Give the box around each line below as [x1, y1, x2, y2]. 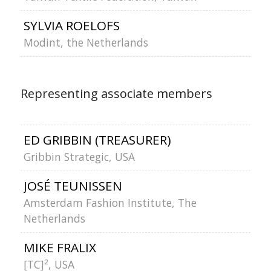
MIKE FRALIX [23, 239, 96, 256]
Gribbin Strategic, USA [23, 149, 135, 164]
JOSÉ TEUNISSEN [23, 177, 122, 194]
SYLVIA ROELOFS [23, 17, 120, 34]
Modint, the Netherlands [23, 35, 148, 50]
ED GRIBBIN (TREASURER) [23, 131, 171, 148]
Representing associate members [20, 85, 212, 102]
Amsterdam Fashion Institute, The [23, 195, 197, 210]
